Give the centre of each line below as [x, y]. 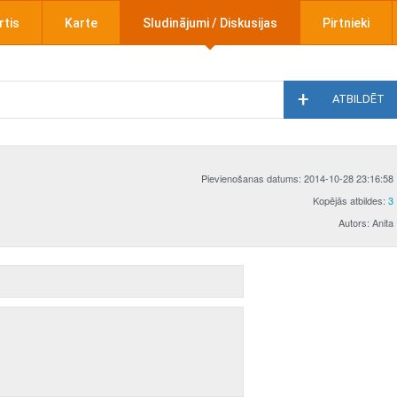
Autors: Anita [366, 222]
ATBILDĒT [358, 99]
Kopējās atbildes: [350, 200]
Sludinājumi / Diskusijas [210, 23]
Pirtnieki [346, 23]
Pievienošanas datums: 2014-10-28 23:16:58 [297, 178]
